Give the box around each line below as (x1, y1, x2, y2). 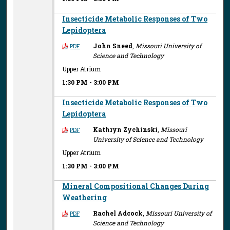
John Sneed (93, 41, 133, 50)
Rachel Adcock (93, 208, 143, 217)
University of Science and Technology (93, 135, 204, 143)
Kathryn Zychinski (93, 125, 158, 133)
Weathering (62, 192, 107, 202)
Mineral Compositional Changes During (62, 181, 209, 191)
